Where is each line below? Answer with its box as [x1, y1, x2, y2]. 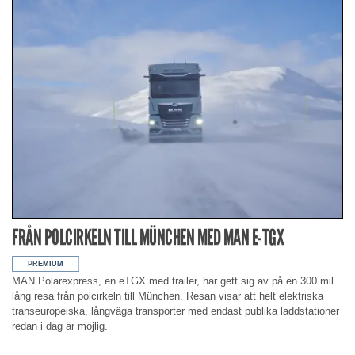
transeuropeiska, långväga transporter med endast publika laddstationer [12, 304, 339, 317]
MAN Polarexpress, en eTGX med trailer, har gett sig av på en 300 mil [12, 274, 334, 287]
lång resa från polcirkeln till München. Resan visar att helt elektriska [12, 289, 323, 302]
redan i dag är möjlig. [12, 319, 108, 332]
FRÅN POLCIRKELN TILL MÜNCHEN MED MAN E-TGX [12, 223, 284, 250]
